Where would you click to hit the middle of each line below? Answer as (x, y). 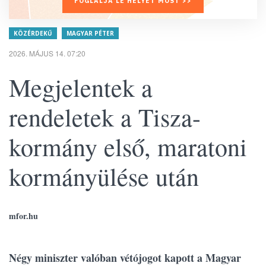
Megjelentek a (81, 87)
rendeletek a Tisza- (105, 117)
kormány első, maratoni (128, 147)
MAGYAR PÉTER (90, 33)
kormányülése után (104, 176)
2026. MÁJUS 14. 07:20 (47, 53)
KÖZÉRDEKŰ (33, 33)
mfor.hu (23, 216)
